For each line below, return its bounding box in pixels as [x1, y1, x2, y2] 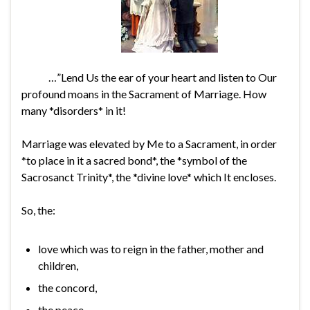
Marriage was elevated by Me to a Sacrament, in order [21, 136, 277, 150]
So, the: [21, 203, 55, 217]
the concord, [38, 280, 97, 294]
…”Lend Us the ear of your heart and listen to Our [21, 70, 277, 84]
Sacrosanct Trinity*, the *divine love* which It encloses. [21, 170, 276, 183]
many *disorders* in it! [21, 103, 126, 117]
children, [38, 258, 78, 272]
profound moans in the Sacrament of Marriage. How [21, 86, 266, 100]
